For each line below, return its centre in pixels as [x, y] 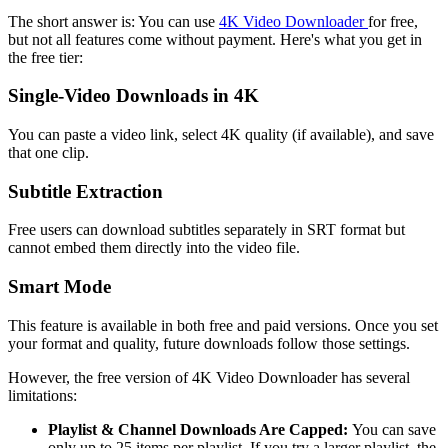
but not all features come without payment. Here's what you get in [215, 39]
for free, [393, 21]
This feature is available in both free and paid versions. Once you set [223, 325]
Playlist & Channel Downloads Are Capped [195, 429]
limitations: [42, 395]
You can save [394, 429]
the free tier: [45, 57]
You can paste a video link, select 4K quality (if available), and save [221, 134]
